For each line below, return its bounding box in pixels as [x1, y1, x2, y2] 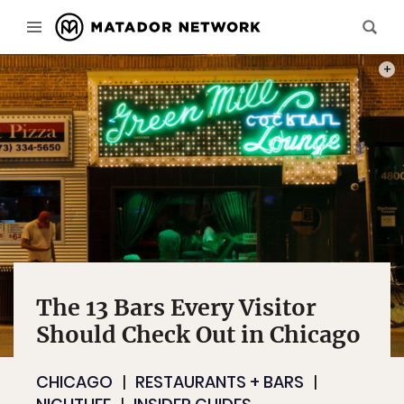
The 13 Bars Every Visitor [36, 293, 317, 322]
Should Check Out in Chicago [36, 320, 361, 349]
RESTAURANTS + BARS [135, 371, 304, 393]
